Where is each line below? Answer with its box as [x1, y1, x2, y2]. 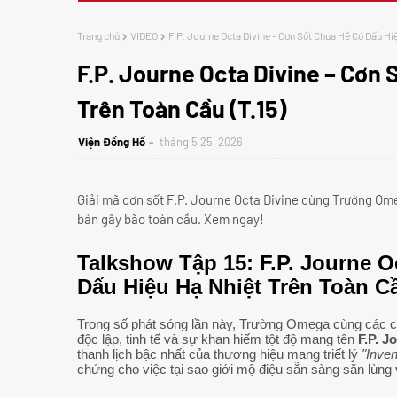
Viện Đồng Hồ [78, 135, 145, 149]
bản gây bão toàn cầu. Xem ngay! [77, 211, 264, 227]
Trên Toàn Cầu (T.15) [77, 94, 286, 122]
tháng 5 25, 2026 [160, 135, 243, 149]
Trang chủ [77, 29, 120, 42]
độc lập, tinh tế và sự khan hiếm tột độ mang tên [77, 331, 358, 346]
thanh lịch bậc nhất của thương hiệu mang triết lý [77, 346, 362, 362]
